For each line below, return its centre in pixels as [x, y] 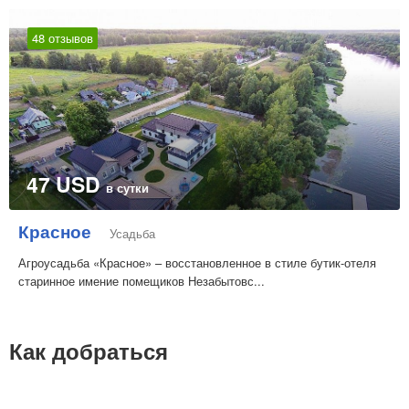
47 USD [66, 184]
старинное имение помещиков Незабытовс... [142, 281]
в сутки [127, 188]
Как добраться [89, 351]
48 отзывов [63, 38]
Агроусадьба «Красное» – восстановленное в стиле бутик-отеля [197, 263]
